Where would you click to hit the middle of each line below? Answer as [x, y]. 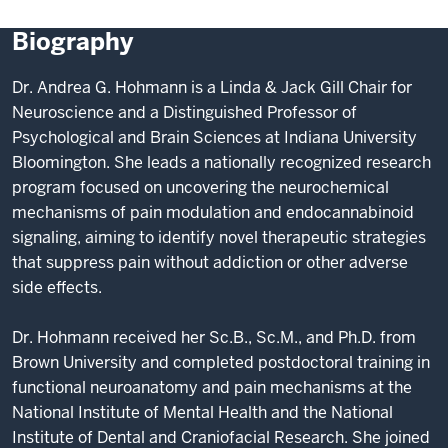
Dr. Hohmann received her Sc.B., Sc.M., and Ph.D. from [214, 337]
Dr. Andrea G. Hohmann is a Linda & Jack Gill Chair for [212, 87]
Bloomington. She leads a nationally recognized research [221, 162]
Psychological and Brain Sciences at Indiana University [214, 137]
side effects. [57, 287]
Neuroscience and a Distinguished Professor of [184, 112]
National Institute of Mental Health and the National [202, 412]
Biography [72, 41]
